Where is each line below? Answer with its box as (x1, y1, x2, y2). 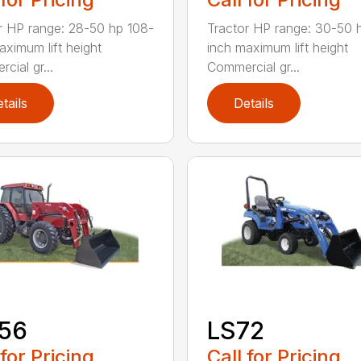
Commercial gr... (206, 59, 300, 76)
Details (233, 95, 274, 112)
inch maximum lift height (206, 39, 348, 56)
